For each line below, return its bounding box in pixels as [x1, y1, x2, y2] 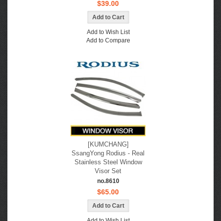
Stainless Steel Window [74, 158, 142, 166]
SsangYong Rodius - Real [72, 149, 145, 157]
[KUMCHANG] [87, 141, 129, 148]
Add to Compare [86, 37, 130, 44]
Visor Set [95, 167, 121, 175]
